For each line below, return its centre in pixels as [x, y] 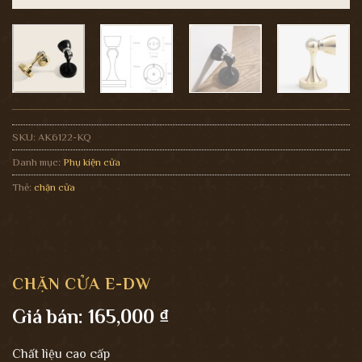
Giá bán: [50, 317]
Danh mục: [38, 162]
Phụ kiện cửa [92, 162]
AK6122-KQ [65, 137]
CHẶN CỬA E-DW [82, 284]
